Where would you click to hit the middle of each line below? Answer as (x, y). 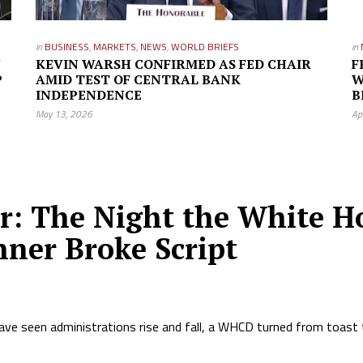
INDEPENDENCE (88, 95)
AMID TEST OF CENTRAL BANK (138, 79)
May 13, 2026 (64, 114)
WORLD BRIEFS (205, 47)
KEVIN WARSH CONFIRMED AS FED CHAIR (173, 64)
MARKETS (114, 47)
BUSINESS (66, 47)
